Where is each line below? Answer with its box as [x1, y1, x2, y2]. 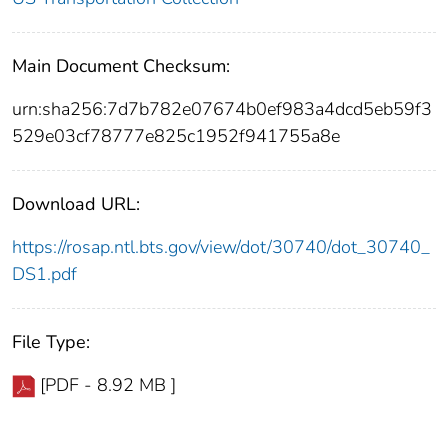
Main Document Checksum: [12, 54, 230, 79]
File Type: [12, 330, 90, 355]
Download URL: [12, 192, 140, 217]
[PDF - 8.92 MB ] [40, 373, 176, 398]
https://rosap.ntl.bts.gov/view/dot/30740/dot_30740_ [12, 235, 430, 260]
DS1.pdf [12, 262, 77, 287]
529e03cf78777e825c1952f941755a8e [12, 124, 340, 149]
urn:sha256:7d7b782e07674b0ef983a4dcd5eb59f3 [12, 97, 432, 122]
